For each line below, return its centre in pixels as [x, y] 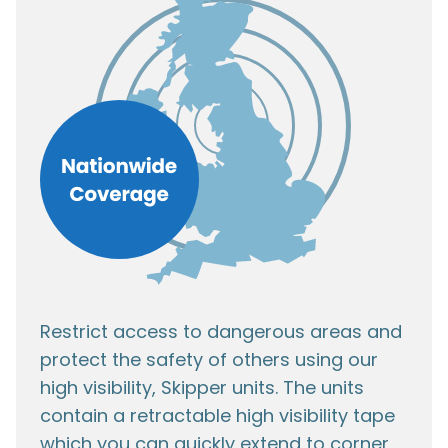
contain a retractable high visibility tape [217, 416]
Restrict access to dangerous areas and [221, 332]
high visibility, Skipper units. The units [202, 388]
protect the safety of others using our [209, 360]
